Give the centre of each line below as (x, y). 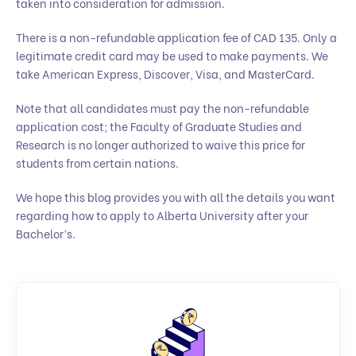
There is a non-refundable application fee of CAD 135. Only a (176, 37)
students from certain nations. (97, 163)
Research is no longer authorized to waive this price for (161, 145)
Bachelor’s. (46, 234)
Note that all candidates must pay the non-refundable (163, 108)
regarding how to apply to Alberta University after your (162, 215)
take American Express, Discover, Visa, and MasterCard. (165, 74)
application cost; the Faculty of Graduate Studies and (159, 126)
